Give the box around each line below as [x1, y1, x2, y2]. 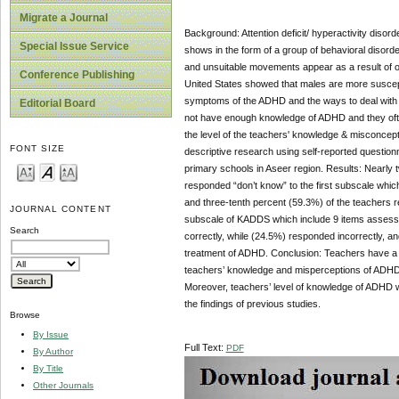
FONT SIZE [10, 143, 66, 154]
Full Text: [183, 342, 226, 354]
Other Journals [33, 379, 94, 390]
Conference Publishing [20, 69, 134, 81]
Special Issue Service [20, 40, 129, 53]
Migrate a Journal [20, 12, 108, 24]
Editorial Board [20, 97, 95, 110]
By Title [33, 362, 63, 373]
